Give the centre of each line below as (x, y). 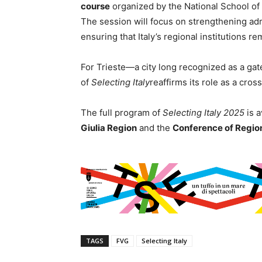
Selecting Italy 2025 (204, 113)
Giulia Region (109, 128)
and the (155, 128)
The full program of (122, 113)
